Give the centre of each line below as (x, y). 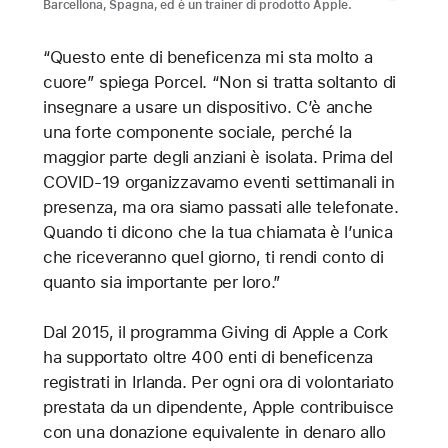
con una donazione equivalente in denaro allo (214, 431)
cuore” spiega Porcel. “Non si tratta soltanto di (219, 82)
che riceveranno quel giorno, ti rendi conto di (213, 257)
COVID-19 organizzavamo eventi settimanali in (218, 182)
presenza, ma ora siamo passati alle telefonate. (220, 207)
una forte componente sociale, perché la (197, 132)
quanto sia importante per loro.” (161, 282)
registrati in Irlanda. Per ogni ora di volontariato (218, 381)
